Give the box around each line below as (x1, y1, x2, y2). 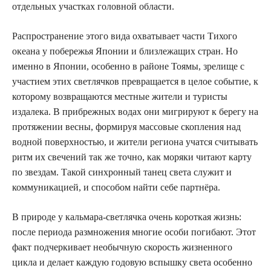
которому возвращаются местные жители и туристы (12, 91, 227, 102)
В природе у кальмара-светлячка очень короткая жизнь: (12, 212, 241, 222)
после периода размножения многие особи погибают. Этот (12, 227, 256, 237)
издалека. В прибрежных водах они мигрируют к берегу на (12, 106, 258, 117)
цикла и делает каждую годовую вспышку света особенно (12, 257, 252, 267)
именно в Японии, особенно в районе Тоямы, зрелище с (12, 61, 244, 71)
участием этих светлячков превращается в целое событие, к (12, 76, 258, 87)
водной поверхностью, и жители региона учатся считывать (12, 137, 258, 147)
